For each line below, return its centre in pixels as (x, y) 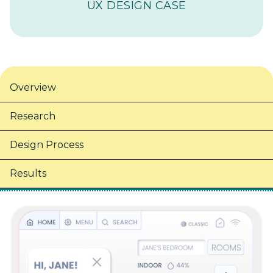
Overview (33, 88)
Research (33, 116)
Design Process (47, 145)
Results (28, 174)
